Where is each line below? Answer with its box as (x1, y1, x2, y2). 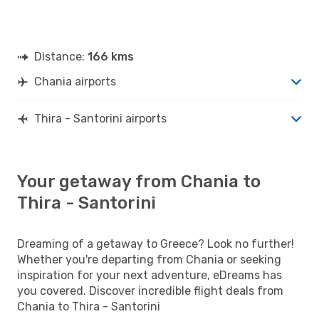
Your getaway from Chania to (17, 171, 261, 192)
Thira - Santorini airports (34, 111, 167, 125)
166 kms (88, 49, 134, 63)
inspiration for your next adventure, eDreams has (17, 268, 282, 282)
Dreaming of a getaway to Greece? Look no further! (17, 236, 294, 251)
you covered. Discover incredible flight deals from (17, 283, 283, 298)
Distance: (34, 49, 88, 63)
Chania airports (34, 74, 116, 88)
